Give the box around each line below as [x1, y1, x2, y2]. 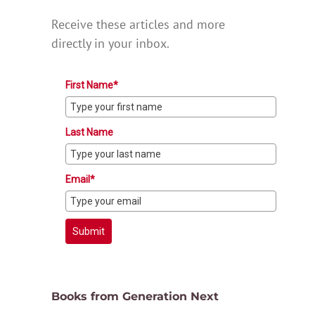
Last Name [65, 127, 113, 139]
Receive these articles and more [51, 16, 225, 33]
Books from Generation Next [51, 290, 219, 304]
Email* [65, 174, 95, 186]
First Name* [65, 79, 118, 91]
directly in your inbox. [51, 35, 169, 52]
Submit [72, 226, 105, 238]
